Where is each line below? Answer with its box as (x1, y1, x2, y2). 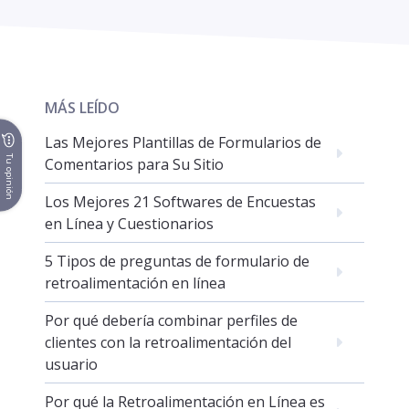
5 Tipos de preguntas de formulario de (45, 251, 310, 272)
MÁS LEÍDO (45, 98, 121, 119)
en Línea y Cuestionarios (45, 214, 215, 235)
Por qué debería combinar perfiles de (45, 310, 299, 331)
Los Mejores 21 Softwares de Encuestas (45, 192, 317, 213)
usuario (45, 354, 99, 375)
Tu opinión (4, 152, 16, 199)
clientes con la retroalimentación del (45, 332, 292, 353)
